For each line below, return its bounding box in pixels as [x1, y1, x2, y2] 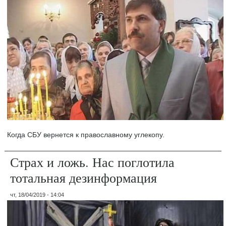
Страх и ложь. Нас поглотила [10, 153, 175, 171]
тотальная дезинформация [10, 169, 157, 187]
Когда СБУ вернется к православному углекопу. [7, 131, 165, 139]
